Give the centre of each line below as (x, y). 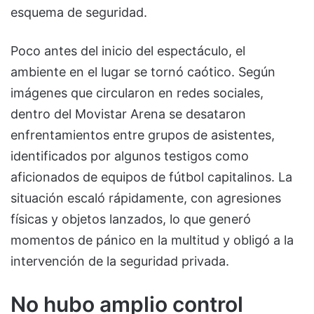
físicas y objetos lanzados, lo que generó (131, 219)
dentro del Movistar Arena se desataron (128, 114)
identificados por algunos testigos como (130, 156)
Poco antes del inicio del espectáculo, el (128, 51)
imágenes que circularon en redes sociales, (137, 93)
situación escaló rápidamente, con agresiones (146, 198)
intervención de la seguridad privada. (120, 261)
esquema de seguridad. (79, 13)
